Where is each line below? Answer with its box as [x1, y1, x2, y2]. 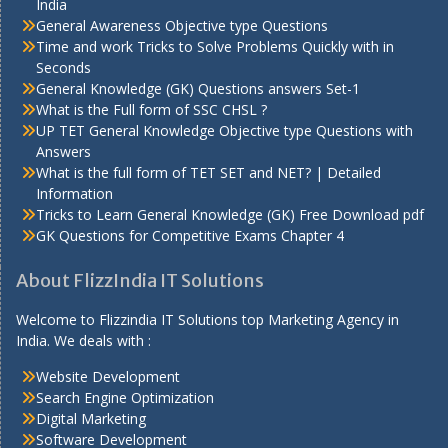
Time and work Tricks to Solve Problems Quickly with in [36, 37, 394, 57]
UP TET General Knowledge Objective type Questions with [36, 121, 413, 141]
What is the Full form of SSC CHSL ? [36, 100, 267, 120]
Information [36, 184, 113, 204]
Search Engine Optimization [36, 388, 214, 408]
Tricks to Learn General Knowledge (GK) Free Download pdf [36, 205, 424, 225]
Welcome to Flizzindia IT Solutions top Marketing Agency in [16, 310, 399, 330]
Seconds [36, 58, 91, 78]
